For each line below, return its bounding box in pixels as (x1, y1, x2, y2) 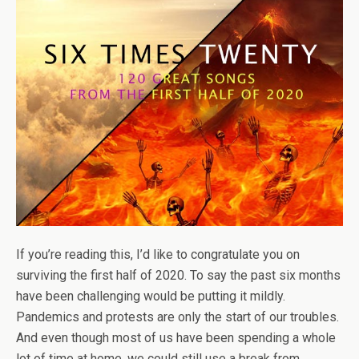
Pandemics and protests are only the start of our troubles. (16, 309, 339, 325)
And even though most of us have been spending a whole (16, 330, 336, 345)
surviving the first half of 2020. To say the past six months (16, 268, 341, 283)
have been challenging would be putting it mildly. (16, 288, 285, 304)
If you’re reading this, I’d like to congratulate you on (16, 247, 300, 262)
